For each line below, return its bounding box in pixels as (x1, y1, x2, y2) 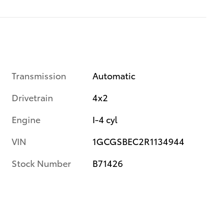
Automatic (92, 69, 136, 81)
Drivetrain (12, 91, 53, 103)
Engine (12, 112, 40, 125)
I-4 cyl (92, 112, 118, 125)
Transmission (12, 69, 66, 81)
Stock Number (12, 156, 71, 169)
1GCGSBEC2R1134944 (92, 134, 185, 147)
